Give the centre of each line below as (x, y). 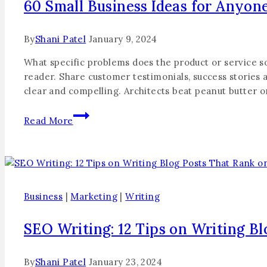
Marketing (94, 196)
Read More (49, 120)
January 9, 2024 (123, 39)
